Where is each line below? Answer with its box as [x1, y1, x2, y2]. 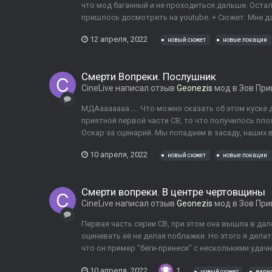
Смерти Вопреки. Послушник [81, 70, 216, 83]
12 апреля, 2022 [90, 34, 148, 44]
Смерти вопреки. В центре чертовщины [81, 186, 265, 199]
